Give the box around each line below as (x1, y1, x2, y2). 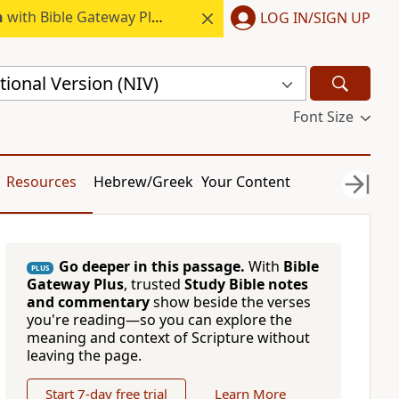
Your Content (201, 172, 291, 191)
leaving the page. (26, 346, 142, 365)
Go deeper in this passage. (58, 256, 245, 276)
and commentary (26, 292, 150, 312)
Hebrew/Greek (94, 172, 194, 191)
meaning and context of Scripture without (26, 328, 310, 347)
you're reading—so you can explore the (26, 310, 292, 330)
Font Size (292, 107, 354, 126)
